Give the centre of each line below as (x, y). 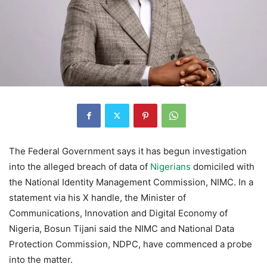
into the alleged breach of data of (80, 166)
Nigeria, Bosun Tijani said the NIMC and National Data (122, 228)
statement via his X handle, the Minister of (97, 197)
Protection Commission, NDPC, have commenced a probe (131, 244)
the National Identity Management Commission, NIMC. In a (131, 182)
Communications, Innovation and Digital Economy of (118, 213)
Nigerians (170, 166)
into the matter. (41, 259)
